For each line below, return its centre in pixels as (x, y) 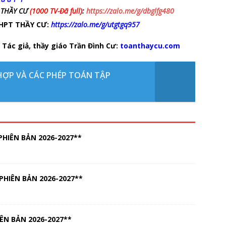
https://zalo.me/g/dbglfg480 (130, 11)
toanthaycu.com (150, 46)
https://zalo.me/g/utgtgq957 (95, 24)
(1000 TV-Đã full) (55, 11)
